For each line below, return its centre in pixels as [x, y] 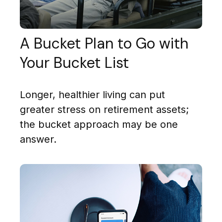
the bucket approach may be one [99, 125]
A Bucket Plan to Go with [104, 44]
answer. [38, 139]
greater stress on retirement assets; [104, 110]
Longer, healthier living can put [92, 95]
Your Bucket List [74, 63]
